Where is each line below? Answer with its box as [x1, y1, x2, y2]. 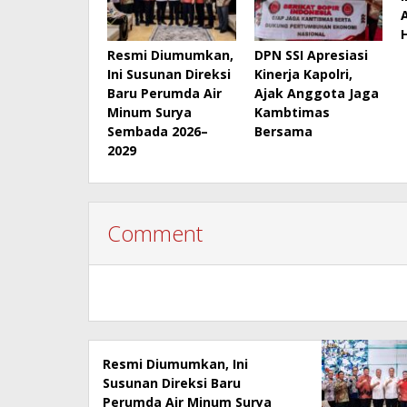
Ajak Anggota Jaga [253, 84, 379, 102]
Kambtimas [253, 103, 330, 121]
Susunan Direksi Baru [103, 373, 241, 392]
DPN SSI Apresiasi [253, 45, 368, 64]
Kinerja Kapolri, [253, 65, 352, 83]
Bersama [253, 122, 313, 140]
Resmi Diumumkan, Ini [103, 354, 248, 372]
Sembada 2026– [107, 122, 208, 140]
